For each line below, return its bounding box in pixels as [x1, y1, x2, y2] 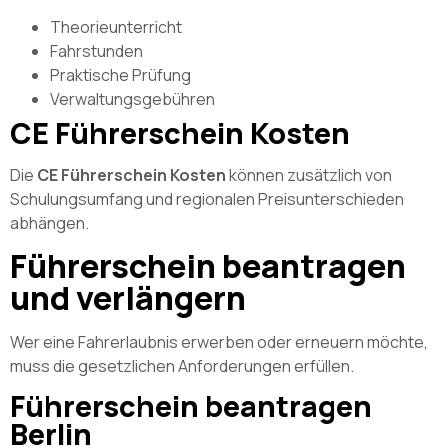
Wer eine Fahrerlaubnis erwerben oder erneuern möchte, [10, 330, 428, 353]
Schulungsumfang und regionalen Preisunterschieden [10, 188, 404, 211]
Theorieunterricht [50, 16, 182, 39]
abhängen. [10, 212, 89, 235]
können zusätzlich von [226, 164, 392, 187]
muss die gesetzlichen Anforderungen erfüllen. [10, 354, 354, 377]
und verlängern [10, 275, 246, 320]
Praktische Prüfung [50, 64, 191, 87]
